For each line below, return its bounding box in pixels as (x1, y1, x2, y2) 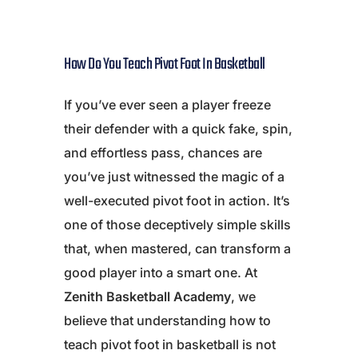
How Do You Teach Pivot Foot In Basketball (64, 52, 265, 78)
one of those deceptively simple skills (64, 217, 291, 233)
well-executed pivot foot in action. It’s (64, 193, 290, 209)
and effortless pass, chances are (64, 145, 262, 161)
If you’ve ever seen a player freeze (64, 97, 271, 113)
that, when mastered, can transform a (64, 241, 291, 257)
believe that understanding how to (64, 312, 271, 329)
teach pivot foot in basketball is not (64, 336, 276, 353)
